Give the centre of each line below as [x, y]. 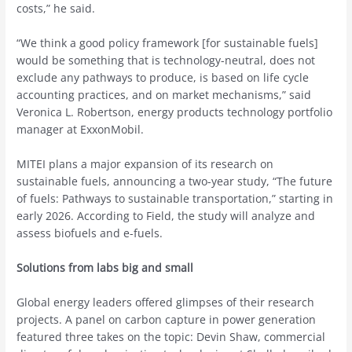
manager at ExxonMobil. [81, 130]
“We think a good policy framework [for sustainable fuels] [168, 43]
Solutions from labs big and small [105, 268]
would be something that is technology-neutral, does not [166, 60]
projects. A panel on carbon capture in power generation [167, 319]
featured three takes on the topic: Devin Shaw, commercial [171, 336]
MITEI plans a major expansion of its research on [145, 164]
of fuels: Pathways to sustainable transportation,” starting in [175, 199]
